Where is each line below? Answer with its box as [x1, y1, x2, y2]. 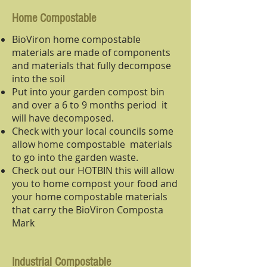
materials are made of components [12, 46, 170, 59]
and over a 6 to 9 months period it [12, 98, 167, 111]
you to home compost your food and [12, 177, 178, 190]
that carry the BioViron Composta [12, 203, 163, 216]
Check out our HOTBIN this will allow [12, 164, 174, 177]
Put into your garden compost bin [12, 85, 164, 98]
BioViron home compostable [12, 33, 141, 46]
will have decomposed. [12, 111, 114, 125]
